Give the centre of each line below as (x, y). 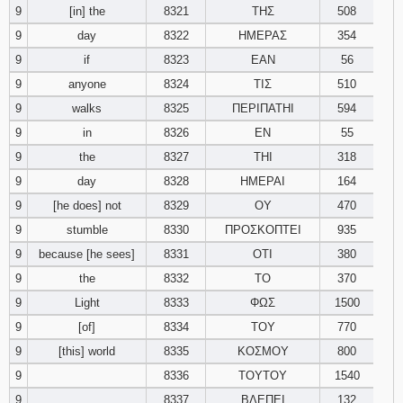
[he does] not (87, 206)
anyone (87, 84)
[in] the (87, 11)
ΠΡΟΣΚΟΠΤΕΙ (263, 230)
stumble (87, 230)
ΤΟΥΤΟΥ (263, 376)
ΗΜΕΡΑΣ (263, 36)
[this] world (87, 351)
